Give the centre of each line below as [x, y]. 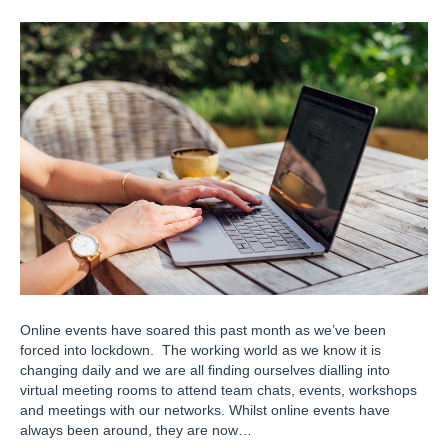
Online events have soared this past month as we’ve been [203, 329]
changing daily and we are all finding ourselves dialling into [205, 369]
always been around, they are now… [136, 429]
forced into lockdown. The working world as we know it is [200, 349]
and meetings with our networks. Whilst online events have [205, 409]
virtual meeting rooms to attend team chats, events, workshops [218, 389]
